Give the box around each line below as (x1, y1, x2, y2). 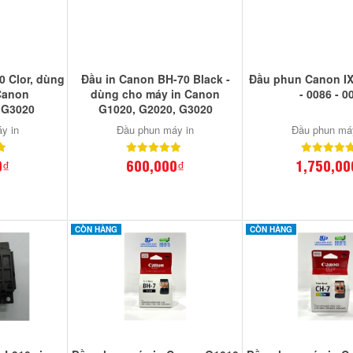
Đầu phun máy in (117, 122, 195, 138)
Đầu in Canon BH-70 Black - (80, 71, 230, 87)
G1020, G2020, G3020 (98, 101, 213, 117)
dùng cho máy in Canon (91, 86, 221, 102)
